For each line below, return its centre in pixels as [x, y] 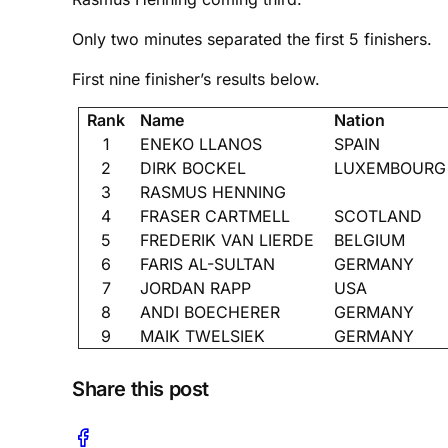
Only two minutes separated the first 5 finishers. [252, 38]
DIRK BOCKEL [193, 167]
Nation [360, 119]
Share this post [140, 388]
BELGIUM [370, 239]
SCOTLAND [378, 215]
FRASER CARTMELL [215, 215]
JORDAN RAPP [196, 287]
